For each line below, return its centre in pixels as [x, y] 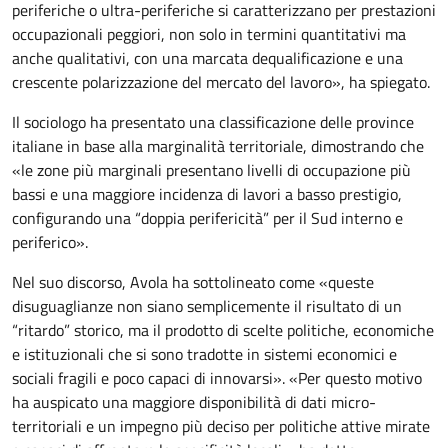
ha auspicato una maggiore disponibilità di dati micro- [194, 401]
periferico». [50, 241]
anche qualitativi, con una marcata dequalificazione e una [207, 57]
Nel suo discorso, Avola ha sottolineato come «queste [193, 281]
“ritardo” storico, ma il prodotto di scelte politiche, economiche [223, 329]
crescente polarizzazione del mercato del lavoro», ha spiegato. [221, 81]
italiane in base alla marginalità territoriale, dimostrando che [218, 145]
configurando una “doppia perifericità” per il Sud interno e [207, 217]
